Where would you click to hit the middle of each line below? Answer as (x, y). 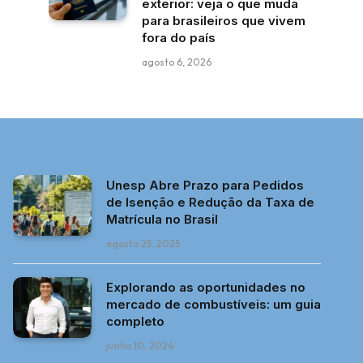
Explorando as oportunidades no (206, 287)
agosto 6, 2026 (177, 62)
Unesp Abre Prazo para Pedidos (205, 185)
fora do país (179, 38)
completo (135, 321)
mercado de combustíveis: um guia (214, 304)
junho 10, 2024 (140, 346)
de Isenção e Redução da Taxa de (210, 202)
